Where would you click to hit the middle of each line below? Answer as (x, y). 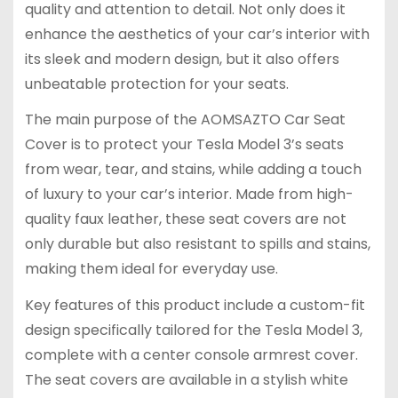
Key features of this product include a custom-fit (195, 306)
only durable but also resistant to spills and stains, (197, 244)
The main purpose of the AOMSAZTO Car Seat (185, 120)
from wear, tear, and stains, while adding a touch (193, 170)
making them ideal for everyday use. (151, 269)
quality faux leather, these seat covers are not (185, 219)
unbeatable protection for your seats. (156, 84)
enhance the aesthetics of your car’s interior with (197, 34)
